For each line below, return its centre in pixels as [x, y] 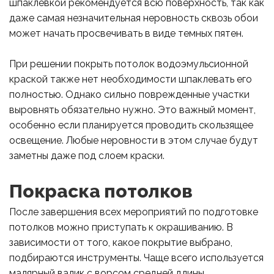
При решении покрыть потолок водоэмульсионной [129, 64]
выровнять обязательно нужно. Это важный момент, [132, 110]
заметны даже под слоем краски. [87, 156]
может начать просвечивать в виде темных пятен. [126, 34]
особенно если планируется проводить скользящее [131, 125]
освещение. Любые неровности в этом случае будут [134, 141]
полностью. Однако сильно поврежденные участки [129, 95]
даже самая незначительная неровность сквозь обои [134, 18]
